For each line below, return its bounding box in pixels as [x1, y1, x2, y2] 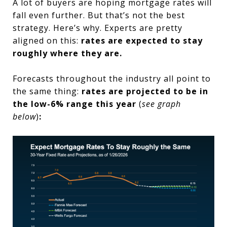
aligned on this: [13, 34, 81, 46]
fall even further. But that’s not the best [13, 9, 185, 21]
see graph [142, 98, 181, 109]
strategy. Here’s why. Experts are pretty [13, 22, 182, 33]
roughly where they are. [13, 47, 122, 59]
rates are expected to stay [81, 34, 203, 46]
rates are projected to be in [82, 85, 208, 97]
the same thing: [13, 85, 82, 97]
